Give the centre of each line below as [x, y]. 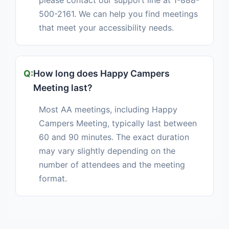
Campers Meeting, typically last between [118, 123]
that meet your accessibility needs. [106, 28]
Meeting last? [63, 88]
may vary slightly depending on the [107, 151]
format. [53, 179]
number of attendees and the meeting [112, 165]
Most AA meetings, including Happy [108, 110]
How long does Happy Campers [101, 74]
